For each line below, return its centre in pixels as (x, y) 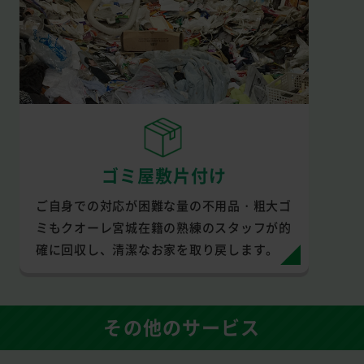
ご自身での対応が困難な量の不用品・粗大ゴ (163, 205)
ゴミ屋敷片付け (164, 174)
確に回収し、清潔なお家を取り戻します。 (157, 249)
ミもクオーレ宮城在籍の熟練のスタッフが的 (163, 227)
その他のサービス (182, 327)
